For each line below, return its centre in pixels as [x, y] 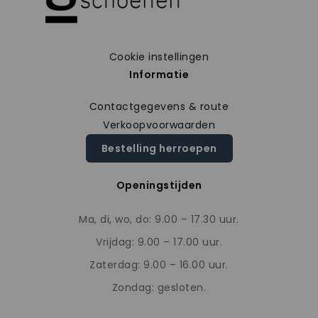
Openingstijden [159, 186]
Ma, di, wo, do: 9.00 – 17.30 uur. [159, 220]
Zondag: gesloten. [159, 288]
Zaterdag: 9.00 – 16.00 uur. [159, 265]
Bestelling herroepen [159, 149]
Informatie [159, 75]
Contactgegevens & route [159, 107]
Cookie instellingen [159, 57]
